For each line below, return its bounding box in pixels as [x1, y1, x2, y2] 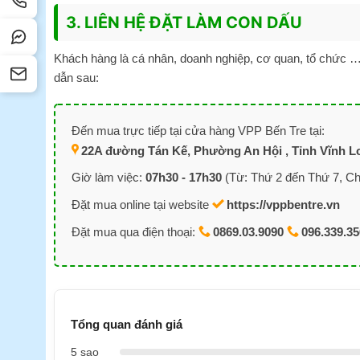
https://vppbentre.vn [227, 197, 340, 211]
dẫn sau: [54, 71, 99, 85]
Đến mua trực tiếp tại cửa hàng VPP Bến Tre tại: [72, 123, 325, 137]
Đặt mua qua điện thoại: [72, 224, 198, 239]
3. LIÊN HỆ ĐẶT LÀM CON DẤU [66, 13, 302, 33]
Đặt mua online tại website [72, 197, 212, 211]
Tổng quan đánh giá [71, 317, 182, 331]
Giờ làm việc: [72, 170, 145, 184]
